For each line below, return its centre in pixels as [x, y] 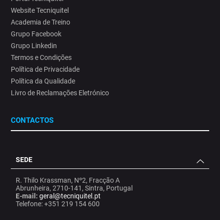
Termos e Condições [41, 57]
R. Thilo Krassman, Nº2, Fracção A [68, 180]
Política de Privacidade [45, 69]
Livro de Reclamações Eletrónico [60, 93]
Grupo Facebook [36, 34]
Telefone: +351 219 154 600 [58, 204]
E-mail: [27, 196]
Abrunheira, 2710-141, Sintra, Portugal [74, 188]
